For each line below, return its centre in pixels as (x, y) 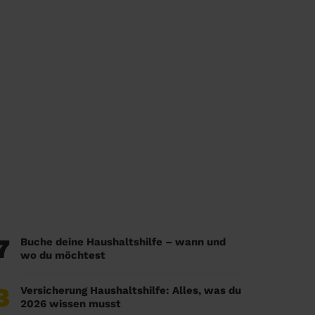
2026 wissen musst (70, 303)
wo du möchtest (63, 255)
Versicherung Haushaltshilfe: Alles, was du (130, 290)
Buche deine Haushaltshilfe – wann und (123, 242)
